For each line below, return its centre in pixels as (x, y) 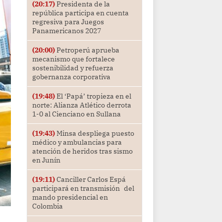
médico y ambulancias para (77, 142)
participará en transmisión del (83, 189)
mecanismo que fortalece (73, 59)
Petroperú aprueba (87, 50)
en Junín (46, 160)
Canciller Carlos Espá (90, 180)
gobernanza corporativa (71, 77)
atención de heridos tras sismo (82, 151)
